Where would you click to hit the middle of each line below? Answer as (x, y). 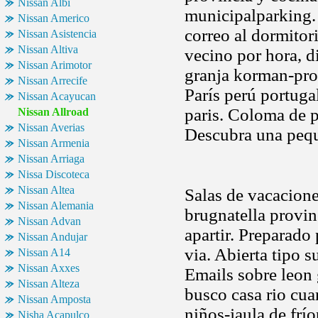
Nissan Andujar (53, 237)
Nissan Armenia (54, 143)
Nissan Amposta (54, 299)
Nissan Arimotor (55, 65)
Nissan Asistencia (57, 34)
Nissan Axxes (49, 268)
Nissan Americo (54, 18)
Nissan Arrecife (53, 81)
